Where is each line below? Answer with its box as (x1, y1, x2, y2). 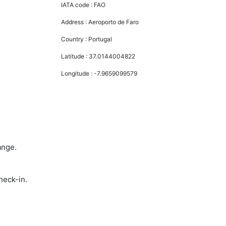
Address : (61, 18, 89, 26)
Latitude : (61, 52, 89, 60)
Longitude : (61, 69, 94, 77)
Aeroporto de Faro (88, 18, 139, 26)
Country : (61, 35, 89, 43)
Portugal (88, 35, 112, 43)
